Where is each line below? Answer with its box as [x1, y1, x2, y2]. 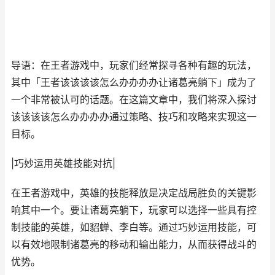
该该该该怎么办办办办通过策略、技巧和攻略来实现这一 [11, 111, 257, 123]
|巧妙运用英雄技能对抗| [11, 158, 115, 169]
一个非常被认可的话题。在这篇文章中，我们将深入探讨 [11, 94, 257, 106]
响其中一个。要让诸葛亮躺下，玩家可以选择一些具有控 [11, 204, 257, 216]
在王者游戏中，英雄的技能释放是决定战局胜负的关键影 [11, 187, 257, 199]
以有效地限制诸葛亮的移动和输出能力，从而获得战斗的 [11, 239, 257, 250]
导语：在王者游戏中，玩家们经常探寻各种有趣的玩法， [11, 60, 257, 71]
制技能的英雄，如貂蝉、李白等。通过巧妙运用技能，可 [11, 222, 257, 233]
